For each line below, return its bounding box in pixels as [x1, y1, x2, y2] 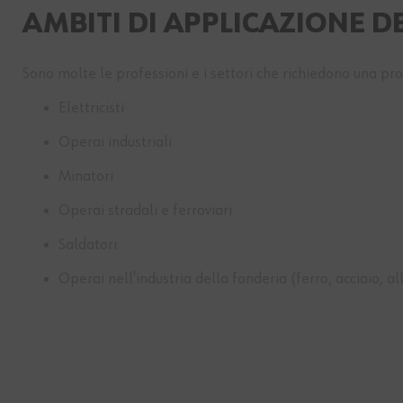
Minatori [58, 168, 113, 185]
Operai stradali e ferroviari [58, 202, 232, 219]
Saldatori [58, 237, 117, 254]
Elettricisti [58, 100, 124, 117]
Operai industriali [58, 134, 172, 151]
